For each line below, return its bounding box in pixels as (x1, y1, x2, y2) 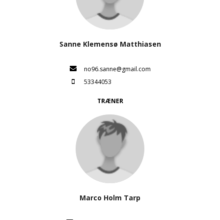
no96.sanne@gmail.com (83, 65, 151, 74)
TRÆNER (97, 97, 123, 105)
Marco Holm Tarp (80, 193, 140, 202)
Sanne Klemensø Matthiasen (59, 39, 161, 49)
